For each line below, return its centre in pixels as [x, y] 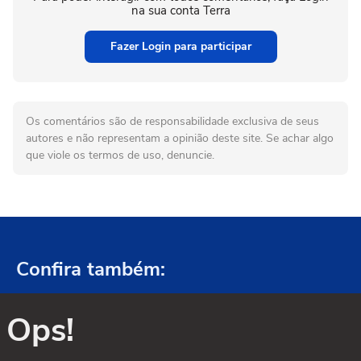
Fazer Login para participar [180, 47]
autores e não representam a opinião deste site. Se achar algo [180, 139]
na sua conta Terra [180, 11]
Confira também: [91, 270]
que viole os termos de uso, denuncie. [120, 156]
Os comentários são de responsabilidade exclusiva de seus [172, 122]
